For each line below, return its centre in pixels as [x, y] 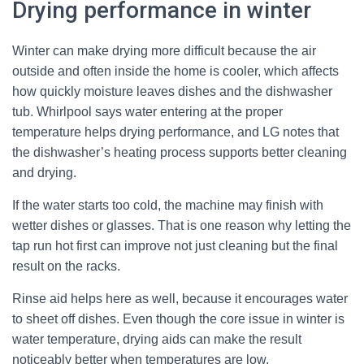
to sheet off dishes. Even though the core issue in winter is [178, 319]
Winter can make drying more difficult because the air [164, 51]
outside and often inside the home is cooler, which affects [175, 71]
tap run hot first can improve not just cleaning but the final [175, 246]
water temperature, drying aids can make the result [157, 339]
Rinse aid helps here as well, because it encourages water [180, 299]
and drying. [44, 173]
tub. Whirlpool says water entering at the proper [147, 112]
